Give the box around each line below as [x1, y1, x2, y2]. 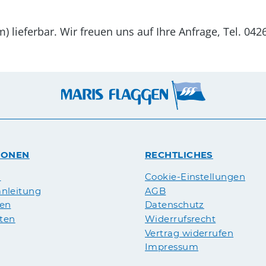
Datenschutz [145, 199, 204, 211]
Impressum [145, 241, 199, 253]
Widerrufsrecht [145, 213, 216, 224]
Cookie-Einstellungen [145, 171, 245, 183]
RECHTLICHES [145, 149, 213, 160]
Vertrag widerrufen [145, 227, 234, 239]
